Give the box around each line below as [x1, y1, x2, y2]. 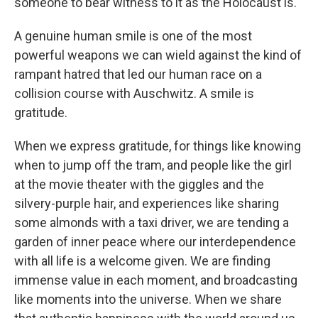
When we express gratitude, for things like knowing [14, 138, 301, 153]
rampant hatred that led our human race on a [14, 67, 262, 82]
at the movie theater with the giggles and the [14, 177, 264, 192]
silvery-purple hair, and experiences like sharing [14, 196, 279, 211]
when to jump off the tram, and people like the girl [14, 158, 292, 172]
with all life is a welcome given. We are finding [14, 253, 270, 268]
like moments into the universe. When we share [14, 292, 282, 307]
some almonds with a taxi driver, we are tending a [14, 215, 289, 230]
